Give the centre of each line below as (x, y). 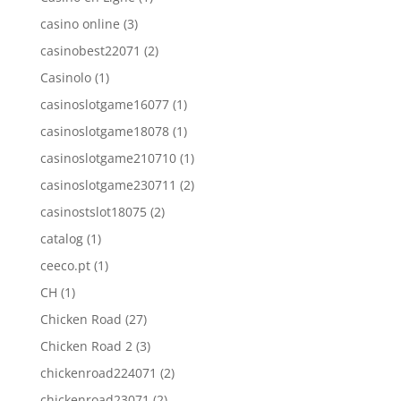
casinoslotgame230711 (108, 185)
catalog (61, 239)
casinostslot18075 (93, 212)
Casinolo (65, 77)
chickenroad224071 (98, 373)
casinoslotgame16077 (104, 104)
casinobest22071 (90, 51)
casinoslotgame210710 (108, 158)
